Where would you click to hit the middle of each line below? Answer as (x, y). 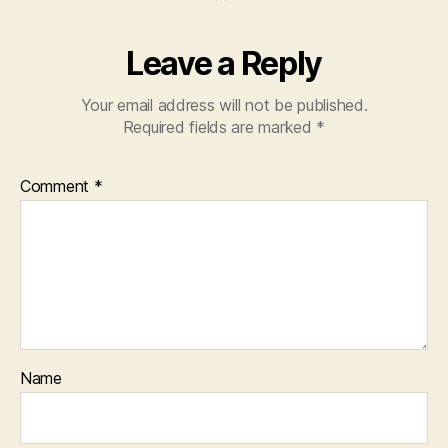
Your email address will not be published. (224, 104)
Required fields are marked (219, 126)
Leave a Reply (224, 63)
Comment (57, 185)
